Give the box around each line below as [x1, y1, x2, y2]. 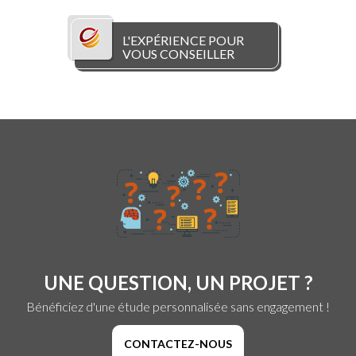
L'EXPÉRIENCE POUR [122, 33, 244, 48]
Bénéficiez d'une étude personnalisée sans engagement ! [26, 299, 330, 315]
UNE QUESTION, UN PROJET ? [43, 271, 313, 295]
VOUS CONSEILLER [122, 46, 234, 62]
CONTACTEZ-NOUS [124, 337, 232, 351]
